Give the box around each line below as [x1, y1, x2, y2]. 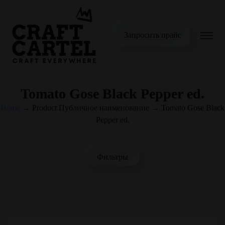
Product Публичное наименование [32, 103, 149, 112]
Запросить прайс [124, 30, 181, 39]
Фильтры [97, 153, 128, 161]
